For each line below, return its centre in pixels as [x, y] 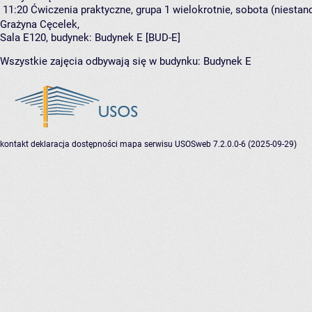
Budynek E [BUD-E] [138, 38]
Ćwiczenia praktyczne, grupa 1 [100, 10]
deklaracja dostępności [74, 144]
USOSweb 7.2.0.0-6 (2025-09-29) [236, 144]
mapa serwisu [146, 144]
